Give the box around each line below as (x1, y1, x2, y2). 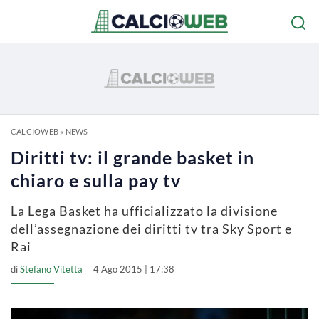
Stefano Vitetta (20, 263, 83, 275)
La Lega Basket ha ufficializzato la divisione (11, 203, 278, 219)
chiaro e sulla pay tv (11, 169, 181, 191)
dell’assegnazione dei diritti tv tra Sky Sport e (11, 221, 292, 236)
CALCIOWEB (11, 127, 58, 136)
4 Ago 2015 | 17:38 (93, 263, 174, 275)
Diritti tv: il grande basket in (11, 147, 254, 168)
